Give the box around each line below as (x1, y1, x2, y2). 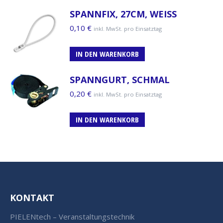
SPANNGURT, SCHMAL (70, 73, 170, 86)
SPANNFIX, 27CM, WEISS (70, 7, 177, 20)
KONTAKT (10, 191, 54, 204)
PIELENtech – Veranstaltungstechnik (10, 211, 134, 222)
